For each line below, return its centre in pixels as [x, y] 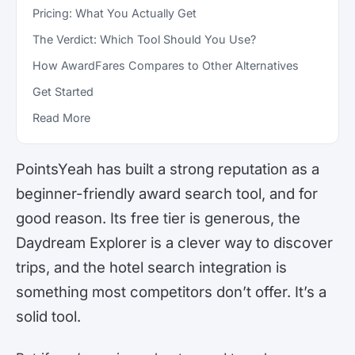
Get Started [63, 92]
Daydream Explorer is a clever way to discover [174, 243]
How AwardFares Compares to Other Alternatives [166, 66]
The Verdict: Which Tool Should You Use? [144, 40]
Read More [61, 118]
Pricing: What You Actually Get [115, 13]
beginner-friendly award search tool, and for [167, 194]
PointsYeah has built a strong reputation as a [168, 169]
